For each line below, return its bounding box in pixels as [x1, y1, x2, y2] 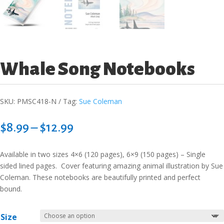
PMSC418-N [17, 96, 56, 106]
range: [73, 131, 108, 146]
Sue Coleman [79, 96, 122, 106]
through [73, 154, 118, 169]
